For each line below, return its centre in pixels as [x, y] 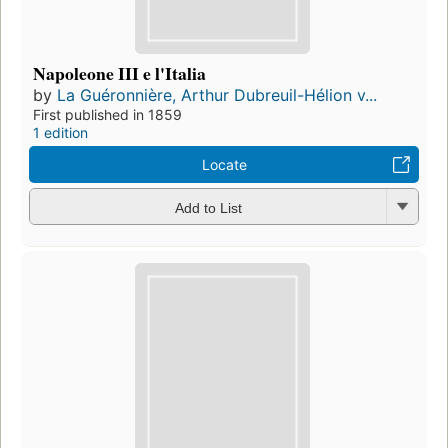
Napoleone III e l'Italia [119, 73]
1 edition [60, 133]
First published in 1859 [107, 115]
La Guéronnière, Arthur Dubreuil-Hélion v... [217, 95]
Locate [224, 165]
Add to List [208, 207]
